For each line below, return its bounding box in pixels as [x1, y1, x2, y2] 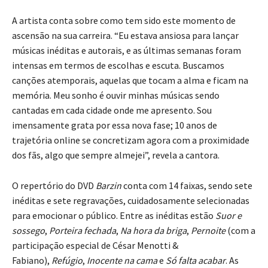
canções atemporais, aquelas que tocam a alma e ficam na [12, 74, 248, 87]
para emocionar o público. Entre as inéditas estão [12, 209, 215, 222]
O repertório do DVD [12, 179, 96, 192]
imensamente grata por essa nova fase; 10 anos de [12, 119, 217, 132]
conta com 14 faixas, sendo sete [121, 179, 252, 192]
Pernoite [191, 224, 226, 237]
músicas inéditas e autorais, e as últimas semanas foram [12, 44, 241, 57]
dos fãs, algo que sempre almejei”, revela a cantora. [12, 149, 220, 162]
